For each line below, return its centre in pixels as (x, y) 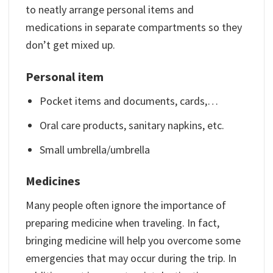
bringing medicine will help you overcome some (133, 241)
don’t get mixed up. (70, 45)
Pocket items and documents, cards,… (129, 101)
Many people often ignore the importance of (126, 205)
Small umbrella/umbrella (95, 149)
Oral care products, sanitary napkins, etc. (132, 125)
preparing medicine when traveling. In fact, (122, 223)
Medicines (53, 181)
